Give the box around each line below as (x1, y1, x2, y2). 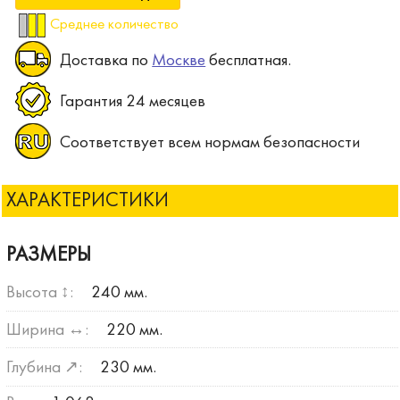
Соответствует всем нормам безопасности (60, 135, 361, 152)
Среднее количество (50, 18, 179, 33)
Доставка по (60, 53, 153, 70)
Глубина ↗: (5, 360, 82, 377)
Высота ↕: (5, 284, 73, 301)
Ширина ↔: (5, 321, 88, 338)
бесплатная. (205, 53, 292, 70)
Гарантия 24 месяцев (60, 94, 206, 111)
